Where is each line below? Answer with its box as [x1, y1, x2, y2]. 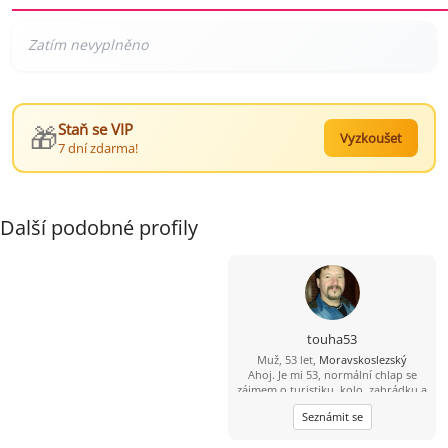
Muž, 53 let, [257, 352, 319, 368]
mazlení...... [303, 397, 361, 413]
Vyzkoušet [340, 129, 402, 148]
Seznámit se [301, 409, 363, 425]
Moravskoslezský [319, 352, 407, 368]
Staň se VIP [58, 119, 133, 140]
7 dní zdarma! [58, 139, 138, 158]
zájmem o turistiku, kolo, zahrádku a [237, 382, 427, 398]
